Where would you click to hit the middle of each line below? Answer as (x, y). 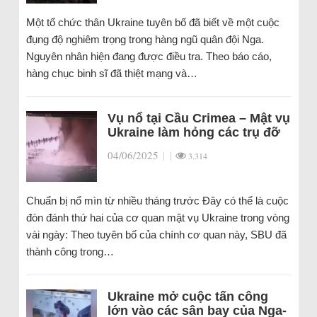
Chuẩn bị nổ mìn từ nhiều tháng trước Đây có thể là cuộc (157, 201)
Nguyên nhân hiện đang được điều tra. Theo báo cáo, (149, 56)
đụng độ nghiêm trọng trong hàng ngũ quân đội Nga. (145, 39)
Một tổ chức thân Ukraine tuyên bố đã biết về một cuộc (152, 22)
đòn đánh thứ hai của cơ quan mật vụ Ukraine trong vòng (157, 218)
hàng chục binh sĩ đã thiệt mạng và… (111, 73)
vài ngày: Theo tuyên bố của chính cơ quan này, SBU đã (156, 235)
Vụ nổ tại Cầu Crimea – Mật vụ (198, 118)
